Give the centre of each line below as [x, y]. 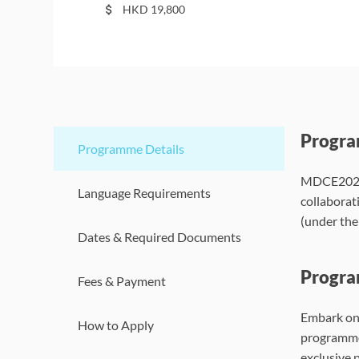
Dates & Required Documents [160, 237]
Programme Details [131, 149]
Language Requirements [145, 193]
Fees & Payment [122, 281]
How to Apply [116, 325]
